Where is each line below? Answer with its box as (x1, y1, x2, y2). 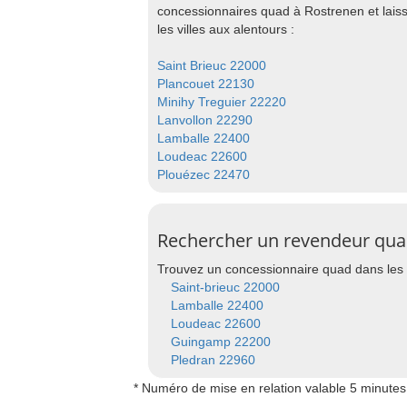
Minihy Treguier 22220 (157, 94, 286, 109)
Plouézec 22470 (157, 167, 250, 182)
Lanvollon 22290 (157, 113, 253, 127)
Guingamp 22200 (171, 334, 271, 349)
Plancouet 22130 (157, 76, 254, 91)
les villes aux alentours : (157, 22, 294, 36)
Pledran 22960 (171, 352, 255, 367)
